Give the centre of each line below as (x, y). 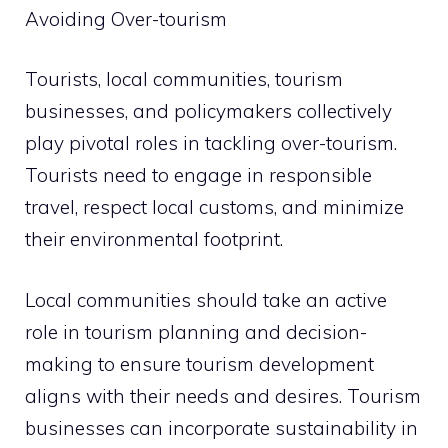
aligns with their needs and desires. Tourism (223, 395)
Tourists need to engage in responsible (198, 175)
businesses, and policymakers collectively (208, 111)
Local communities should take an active (206, 299)
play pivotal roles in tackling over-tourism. (211, 143)
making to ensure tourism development (199, 363)
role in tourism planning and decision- (196, 331)
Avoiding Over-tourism (126, 18)
